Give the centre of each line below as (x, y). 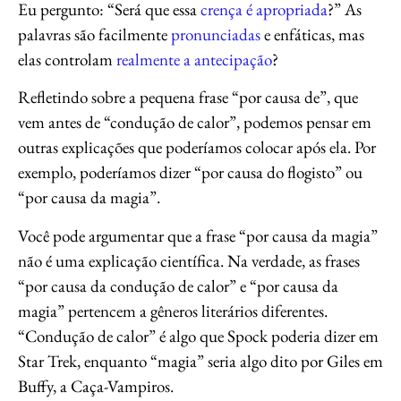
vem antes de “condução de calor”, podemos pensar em (195, 123)
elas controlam (67, 59)
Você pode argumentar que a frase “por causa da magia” (198, 235)
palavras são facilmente (94, 34)
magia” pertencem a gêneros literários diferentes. (173, 311)
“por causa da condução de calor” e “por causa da (178, 286)
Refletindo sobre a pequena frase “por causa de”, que (188, 98)
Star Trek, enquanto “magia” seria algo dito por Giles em (200, 361)
